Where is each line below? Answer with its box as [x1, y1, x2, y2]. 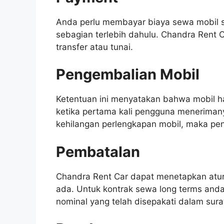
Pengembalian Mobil [56, 65, 199, 83]
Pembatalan [56, 142, 140, 160]
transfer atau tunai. [56, 41, 138, 52]
